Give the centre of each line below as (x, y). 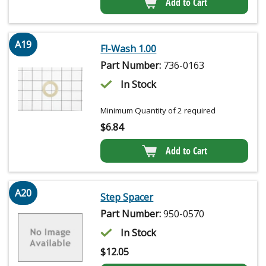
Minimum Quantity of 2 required (158, 110)
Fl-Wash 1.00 (129, 48)
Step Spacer (127, 197)
